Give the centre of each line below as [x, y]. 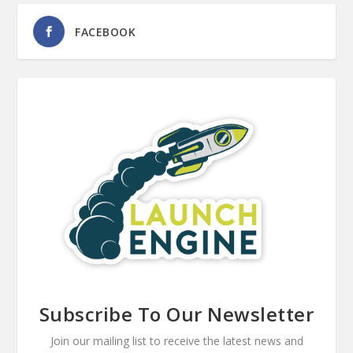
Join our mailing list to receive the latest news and [176, 340]
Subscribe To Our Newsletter [176, 314]
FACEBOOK [106, 32]
